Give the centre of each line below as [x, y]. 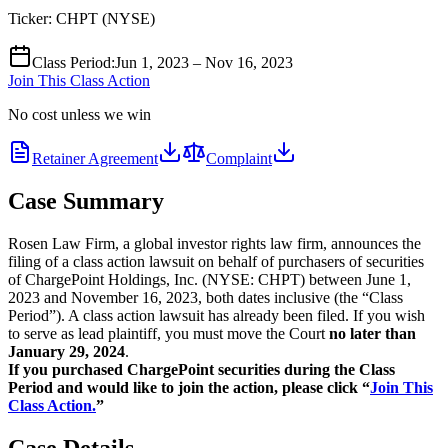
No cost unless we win [79, 114]
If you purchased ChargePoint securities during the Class [201, 369]
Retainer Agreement [95, 158]
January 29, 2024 [66, 351]
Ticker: [32, 18]
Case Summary [86, 200]
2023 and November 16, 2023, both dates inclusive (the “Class [205, 297]
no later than [372, 333]
